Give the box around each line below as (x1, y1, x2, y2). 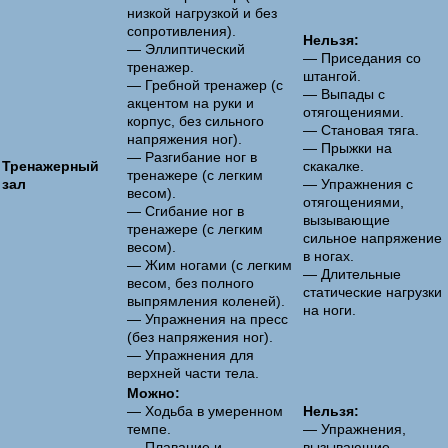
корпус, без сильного (127, 113, 264, 129)
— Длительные (303, 266, 401, 282)
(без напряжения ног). (127, 329, 273, 345)
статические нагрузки (303, 284, 442, 300)
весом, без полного (127, 275, 254, 291)
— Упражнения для (127, 347, 254, 363)
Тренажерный (2, 158, 99, 174)
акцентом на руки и (127, 95, 254, 111)
